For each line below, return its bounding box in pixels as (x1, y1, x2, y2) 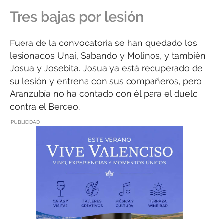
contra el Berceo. (10, 101, 80, 111)
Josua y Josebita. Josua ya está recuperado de (10, 63, 203, 73)
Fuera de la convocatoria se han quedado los (10, 37, 197, 48)
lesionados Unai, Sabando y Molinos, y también (10, 50, 206, 61)
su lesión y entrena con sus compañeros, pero (10, 75, 202, 86)
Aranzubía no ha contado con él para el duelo (10, 88, 198, 99)
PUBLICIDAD (11, 119, 40, 125)
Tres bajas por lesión (10, 8, 144, 25)
